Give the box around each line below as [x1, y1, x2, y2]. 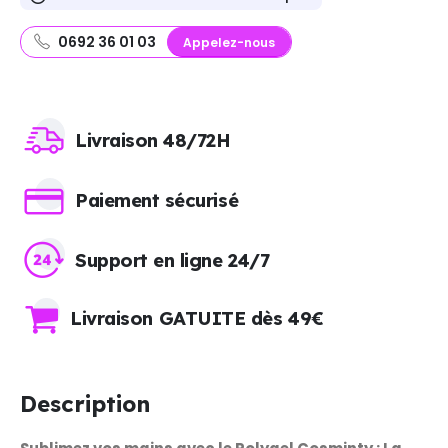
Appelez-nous [183, 33, 276, 51]
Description [20, 389, 150, 418]
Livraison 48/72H [75, 127, 231, 152]
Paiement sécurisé [75, 187, 239, 212]
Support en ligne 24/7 [75, 247, 270, 272]
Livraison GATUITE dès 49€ [70, 305, 324, 330]
